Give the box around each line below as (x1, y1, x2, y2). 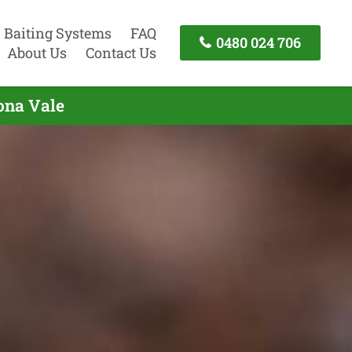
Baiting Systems (3, 23, 112, 42)
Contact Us (85, 42, 156, 62)
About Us (6, 42, 67, 62)
